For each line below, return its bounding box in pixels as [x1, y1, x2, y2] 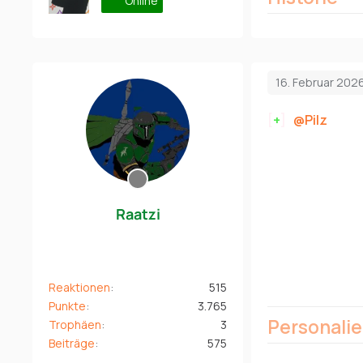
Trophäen [49, 316, 101, 332]
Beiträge [49, 335, 95, 351]
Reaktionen [49, 279, 110, 295]
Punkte [49, 297, 86, 314]
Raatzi [115, 203, 160, 224]
